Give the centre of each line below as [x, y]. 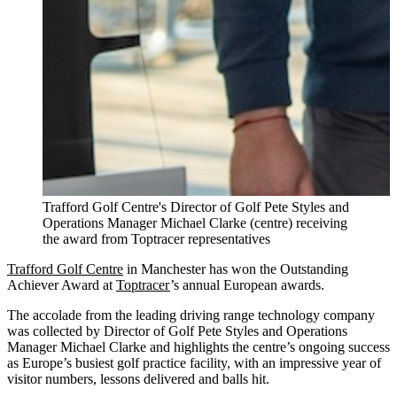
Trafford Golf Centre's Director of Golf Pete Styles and [196, 206]
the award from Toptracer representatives [156, 238]
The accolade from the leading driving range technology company [191, 315]
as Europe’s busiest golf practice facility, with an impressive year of [194, 362]
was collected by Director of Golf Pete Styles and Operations [177, 331]
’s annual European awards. [247, 284]
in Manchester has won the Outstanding [236, 269]
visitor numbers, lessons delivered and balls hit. [138, 378]
